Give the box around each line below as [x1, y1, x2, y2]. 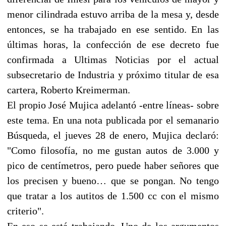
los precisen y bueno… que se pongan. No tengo [7, 175, 219, 186]
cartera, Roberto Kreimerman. [7, 84, 130, 95]
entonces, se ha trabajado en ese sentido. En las [7, 23, 219, 35]
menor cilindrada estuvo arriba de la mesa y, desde [7, 8, 219, 20]
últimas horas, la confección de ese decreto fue [7, 38, 219, 50]
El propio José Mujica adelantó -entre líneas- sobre [7, 99, 219, 110]
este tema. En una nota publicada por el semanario [7, 114, 219, 126]
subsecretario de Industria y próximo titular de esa [7, 69, 219, 80]
